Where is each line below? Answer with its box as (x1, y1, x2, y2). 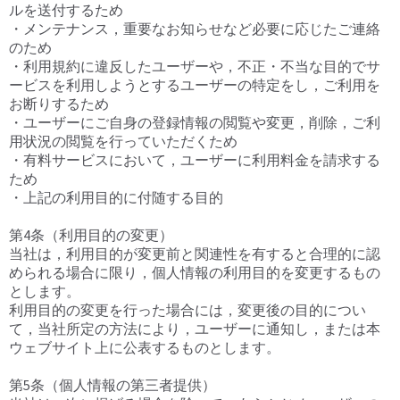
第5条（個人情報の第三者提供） (9, 376, 216, 395)
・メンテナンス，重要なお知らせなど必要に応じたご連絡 (9, 20, 380, 38)
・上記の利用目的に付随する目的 (9, 188, 223, 207)
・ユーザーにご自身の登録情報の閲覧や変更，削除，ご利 (9, 113, 380, 132)
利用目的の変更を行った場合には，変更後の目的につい (9, 301, 366, 320)
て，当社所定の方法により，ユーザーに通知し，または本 (9, 320, 380, 338)
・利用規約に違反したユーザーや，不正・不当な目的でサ (9, 57, 380, 76)
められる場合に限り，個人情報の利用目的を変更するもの (9, 263, 380, 282)
